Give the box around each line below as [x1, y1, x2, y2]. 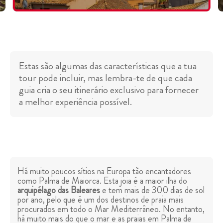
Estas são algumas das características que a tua [19, 59, 197, 74]
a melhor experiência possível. [19, 95, 132, 110]
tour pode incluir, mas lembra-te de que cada [19, 71, 192, 86]
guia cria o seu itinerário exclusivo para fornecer [19, 83, 199, 98]
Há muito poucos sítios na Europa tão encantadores [17, 165, 191, 178]
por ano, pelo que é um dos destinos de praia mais [17, 193, 184, 207]
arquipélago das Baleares [17, 184, 100, 197]
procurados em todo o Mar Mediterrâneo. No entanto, [17, 203, 205, 216]
